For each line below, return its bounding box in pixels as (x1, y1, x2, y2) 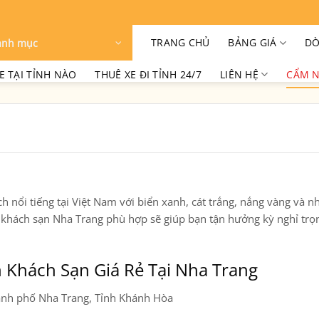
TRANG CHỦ (151, 36, 210, 49)
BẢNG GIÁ (228, 36, 277, 49)
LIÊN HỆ (219, 67, 258, 81)
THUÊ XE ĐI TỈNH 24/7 (95, 67, 202, 81)
